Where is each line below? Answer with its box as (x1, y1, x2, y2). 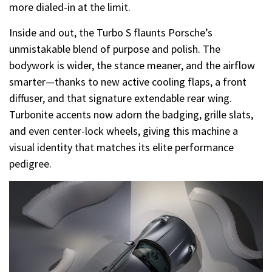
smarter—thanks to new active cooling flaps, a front (9, 74, 246, 89)
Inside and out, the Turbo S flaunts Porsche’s (9, 25, 212, 39)
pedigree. (9, 156, 52, 171)
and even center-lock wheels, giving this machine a (9, 123, 238, 138)
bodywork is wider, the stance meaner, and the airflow (9, 58, 255, 72)
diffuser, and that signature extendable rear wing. (9, 90, 232, 105)
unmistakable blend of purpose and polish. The (9, 41, 220, 56)
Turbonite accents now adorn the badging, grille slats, (9, 107, 253, 121)
